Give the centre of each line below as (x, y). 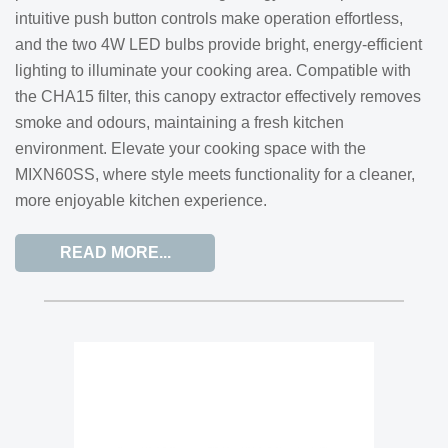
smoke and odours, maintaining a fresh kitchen (179, 122)
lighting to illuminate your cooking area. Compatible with (213, 70)
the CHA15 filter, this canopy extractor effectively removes (218, 96)
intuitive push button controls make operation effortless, (209, 18)
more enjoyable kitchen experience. (141, 200)
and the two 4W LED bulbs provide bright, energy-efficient (218, 44)
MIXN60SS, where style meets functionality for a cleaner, (215, 174)
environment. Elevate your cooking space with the (190, 148)
